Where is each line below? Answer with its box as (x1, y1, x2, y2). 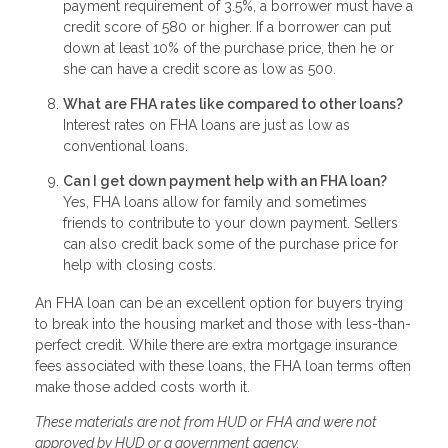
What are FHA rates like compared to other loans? (63, 95, 403, 112)
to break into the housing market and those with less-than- (35, 315, 411, 332)
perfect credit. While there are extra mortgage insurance (35, 336, 397, 353)
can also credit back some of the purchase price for (63, 235, 398, 252)
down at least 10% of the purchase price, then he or (63, 39, 394, 56)
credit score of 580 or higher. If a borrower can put (63, 18, 391, 35)
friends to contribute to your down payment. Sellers (63, 214, 398, 231)
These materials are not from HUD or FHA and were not (35, 413, 377, 430)
